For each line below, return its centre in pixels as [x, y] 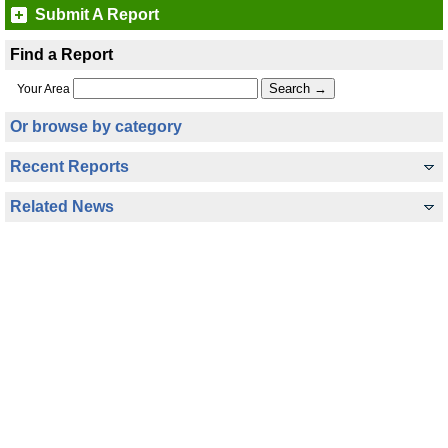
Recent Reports [69, 166]
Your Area [43, 89]
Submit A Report [97, 14]
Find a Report [61, 54]
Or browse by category [96, 126]
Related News [62, 206]
